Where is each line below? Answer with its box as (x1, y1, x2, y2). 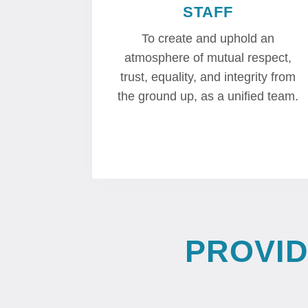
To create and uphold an (142, 32, 275, 46)
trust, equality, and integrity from (120, 70, 296, 85)
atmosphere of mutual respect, (124, 51, 292, 65)
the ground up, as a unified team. (118, 89, 299, 104)
